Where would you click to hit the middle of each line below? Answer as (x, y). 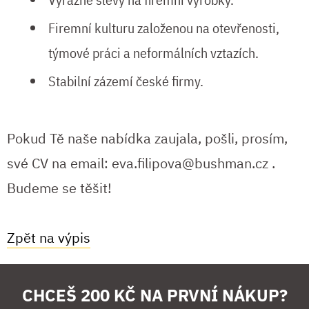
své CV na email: (59, 163)
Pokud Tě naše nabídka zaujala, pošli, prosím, (147, 139)
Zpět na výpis (49, 238)
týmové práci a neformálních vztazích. (153, 52)
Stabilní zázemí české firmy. (126, 81)
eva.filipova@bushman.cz (190, 163)
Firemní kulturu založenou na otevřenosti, (164, 28)
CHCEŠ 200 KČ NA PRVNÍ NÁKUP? (154, 296)
